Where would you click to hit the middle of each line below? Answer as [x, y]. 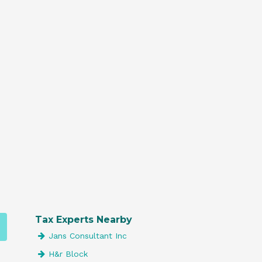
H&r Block [68, 254]
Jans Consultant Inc [88, 236]
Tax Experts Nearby [84, 220]
